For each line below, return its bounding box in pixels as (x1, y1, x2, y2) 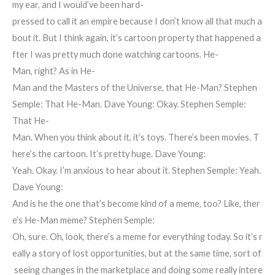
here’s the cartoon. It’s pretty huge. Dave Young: (12, 149, 206, 160)
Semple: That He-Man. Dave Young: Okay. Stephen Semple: (12, 99, 246, 110)
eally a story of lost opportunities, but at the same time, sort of (12, 248, 261, 259)
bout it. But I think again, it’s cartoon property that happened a (12, 33, 261, 44)
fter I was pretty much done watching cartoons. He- (12, 49, 219, 60)
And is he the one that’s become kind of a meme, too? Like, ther (12, 198, 260, 209)
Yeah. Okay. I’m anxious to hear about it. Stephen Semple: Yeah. (12, 165, 261, 176)
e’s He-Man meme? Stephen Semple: (12, 215, 155, 226)
